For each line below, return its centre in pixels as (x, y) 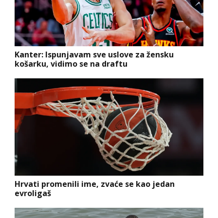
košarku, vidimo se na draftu (71, 64)
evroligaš (33, 193)
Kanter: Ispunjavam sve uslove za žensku (94, 54)
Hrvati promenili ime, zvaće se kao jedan (95, 184)
